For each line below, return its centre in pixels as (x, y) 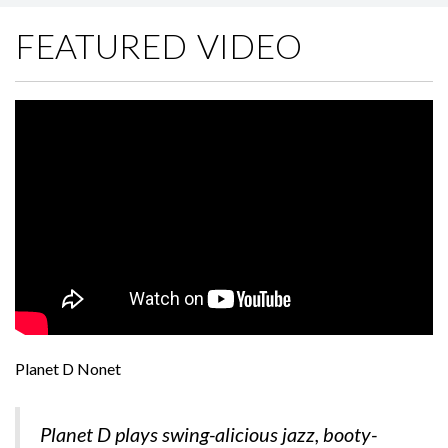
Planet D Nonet (68, 368)
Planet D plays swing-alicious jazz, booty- (208, 433)
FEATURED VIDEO (159, 46)
